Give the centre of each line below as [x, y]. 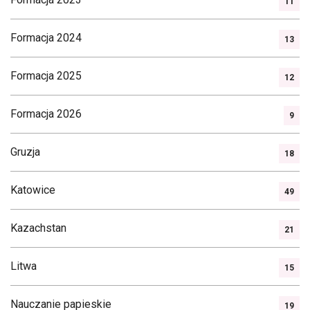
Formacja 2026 [46, 114]
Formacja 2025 [46, 76]
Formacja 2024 [46, 38]
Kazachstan [38, 228]
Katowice [33, 190]
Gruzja [25, 152]
